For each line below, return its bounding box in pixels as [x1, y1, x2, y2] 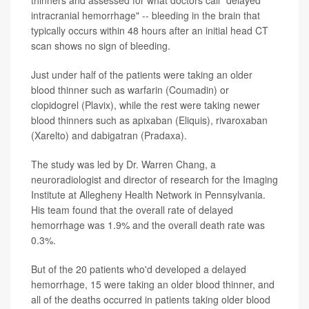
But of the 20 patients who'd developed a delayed [31, 262, 246, 277]
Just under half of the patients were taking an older [31, 68, 252, 82]
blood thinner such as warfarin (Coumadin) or [31, 83, 229, 97]
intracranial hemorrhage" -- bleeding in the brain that [31, 8, 260, 23]
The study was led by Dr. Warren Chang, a [31, 157, 216, 172]
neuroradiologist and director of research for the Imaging [31, 172, 278, 187]
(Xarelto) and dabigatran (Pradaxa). [31, 128, 187, 143]
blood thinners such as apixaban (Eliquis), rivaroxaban [31, 113, 268, 128]
